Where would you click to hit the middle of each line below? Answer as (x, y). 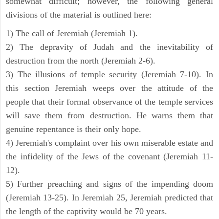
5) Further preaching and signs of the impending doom (109, 184)
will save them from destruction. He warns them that (109, 116)
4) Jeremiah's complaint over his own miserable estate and (109, 143)
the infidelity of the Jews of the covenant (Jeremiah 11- (109, 157)
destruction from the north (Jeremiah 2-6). (81, 61)
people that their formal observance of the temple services (109, 102)
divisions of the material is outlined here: (79, 15)
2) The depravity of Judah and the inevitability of (109, 47)
